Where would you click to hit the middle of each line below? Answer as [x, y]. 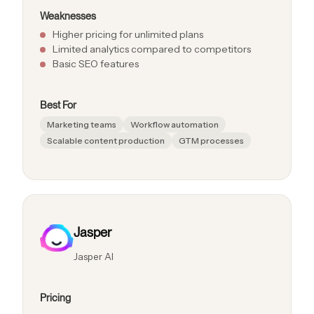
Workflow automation [175, 124]
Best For [58, 104]
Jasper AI [94, 256]
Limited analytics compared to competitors [152, 49]
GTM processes [211, 140]
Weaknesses [68, 15]
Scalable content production [106, 140]
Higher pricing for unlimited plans [128, 34]
